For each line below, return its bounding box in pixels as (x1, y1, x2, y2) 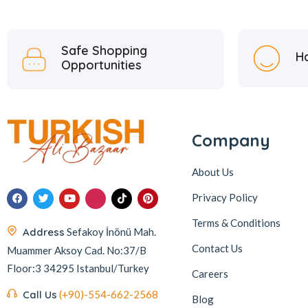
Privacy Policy (191, 190, 258, 203)
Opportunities (60, 56, 142, 73)
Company (191, 129, 270, 151)
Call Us (23, 287, 57, 301)
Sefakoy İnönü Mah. (67, 225, 156, 238)
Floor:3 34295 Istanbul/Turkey (7, 261, 149, 274)
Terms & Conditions (191, 216, 280, 229)
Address (23, 225, 65, 239)
